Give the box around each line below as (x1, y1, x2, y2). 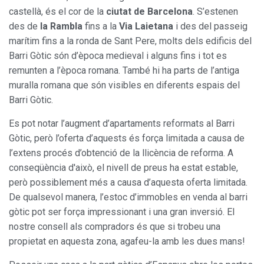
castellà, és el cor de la (9, 5, 106, 17)
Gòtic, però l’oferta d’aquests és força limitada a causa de (9, 132, 245, 144)
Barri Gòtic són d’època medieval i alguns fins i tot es (9, 49, 227, 61)
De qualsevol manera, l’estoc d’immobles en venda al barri (9, 191, 247, 203)
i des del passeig (176, 20, 247, 32)
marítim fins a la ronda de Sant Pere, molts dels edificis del (9, 35, 252, 47)
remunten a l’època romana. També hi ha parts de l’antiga (9, 64, 239, 76)
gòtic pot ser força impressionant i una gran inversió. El (9, 206, 235, 217)
